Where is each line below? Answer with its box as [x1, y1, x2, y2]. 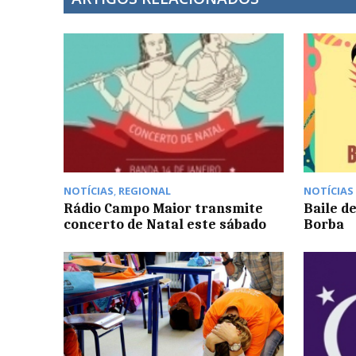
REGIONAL [118, 183, 171, 198]
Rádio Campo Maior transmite [64, 199, 263, 216]
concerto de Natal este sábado [64, 215, 266, 232]
